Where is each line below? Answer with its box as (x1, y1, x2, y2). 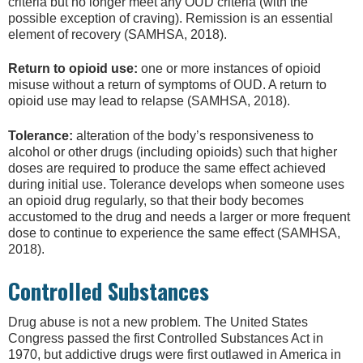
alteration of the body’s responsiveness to (73, 128, 314, 143)
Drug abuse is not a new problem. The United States (8, 315, 308, 330)
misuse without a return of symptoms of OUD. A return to (8, 78, 327, 92)
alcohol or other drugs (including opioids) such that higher (8, 144, 337, 159)
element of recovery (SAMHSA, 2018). (8, 27, 227, 41)
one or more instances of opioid (141, 62, 321, 76)
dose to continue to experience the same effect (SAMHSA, (8, 225, 340, 240)
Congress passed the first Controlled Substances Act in (8, 331, 323, 346)
